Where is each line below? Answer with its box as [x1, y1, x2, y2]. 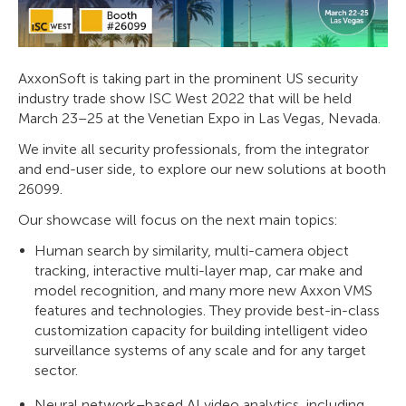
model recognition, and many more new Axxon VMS [34, 282, 372, 299]
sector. [34, 362, 78, 379]
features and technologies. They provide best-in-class [34, 302, 380, 319]
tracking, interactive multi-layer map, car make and [34, 262, 362, 279]
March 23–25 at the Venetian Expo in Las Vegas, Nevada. [18, 110, 381, 127]
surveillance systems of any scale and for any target [34, 342, 366, 359]
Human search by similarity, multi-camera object [34, 242, 349, 259]
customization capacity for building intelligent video [34, 322, 368, 339]
